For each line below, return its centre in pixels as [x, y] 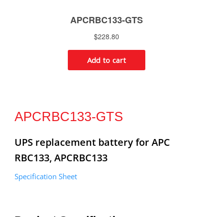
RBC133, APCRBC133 [61, 157]
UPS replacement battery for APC [92, 142]
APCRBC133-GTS [69, 116]
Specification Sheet [46, 176]
